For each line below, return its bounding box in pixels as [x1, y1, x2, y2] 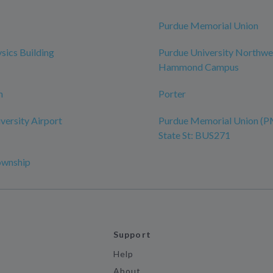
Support [113, 229, 151, 239]
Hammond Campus [158, 61, 239, 73]
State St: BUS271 [158, 129, 230, 141]
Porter [158, 88, 186, 99]
